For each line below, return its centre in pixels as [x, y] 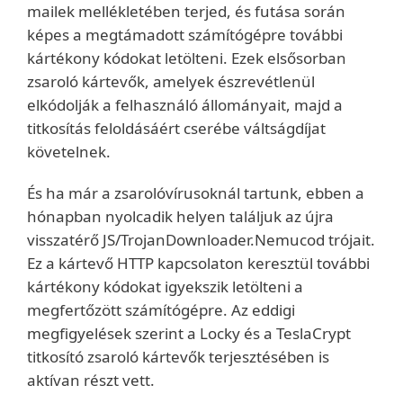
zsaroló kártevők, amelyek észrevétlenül [171, 81]
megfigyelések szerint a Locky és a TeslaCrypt [189, 333]
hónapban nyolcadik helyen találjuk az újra [180, 216]
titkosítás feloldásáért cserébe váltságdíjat [176, 128]
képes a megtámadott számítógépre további [185, 35]
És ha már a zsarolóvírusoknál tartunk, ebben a [196, 193]
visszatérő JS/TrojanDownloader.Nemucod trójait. [201, 240]
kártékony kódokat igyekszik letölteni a [165, 287]
